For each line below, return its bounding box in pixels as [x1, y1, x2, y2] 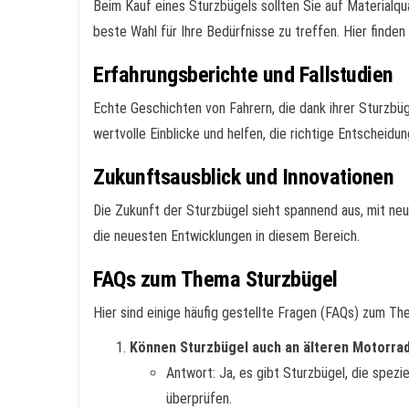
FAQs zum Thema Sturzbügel [93, 267, 338, 292]
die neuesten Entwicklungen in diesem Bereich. [93, 227, 360, 245]
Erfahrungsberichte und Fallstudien [93, 62, 393, 88]
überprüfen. [166, 390, 232, 407]
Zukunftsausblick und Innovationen [93, 164, 394, 190]
